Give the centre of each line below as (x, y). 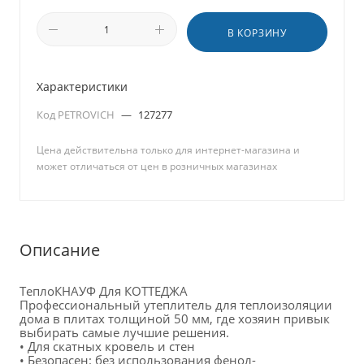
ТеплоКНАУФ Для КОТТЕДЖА (107, 290)
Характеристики (82, 87)
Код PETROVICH (77, 115)
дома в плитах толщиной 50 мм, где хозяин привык (175, 318)
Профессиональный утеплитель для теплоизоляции (176, 304)
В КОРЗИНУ (257, 33)
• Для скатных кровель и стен (107, 346)
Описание (60, 249)
